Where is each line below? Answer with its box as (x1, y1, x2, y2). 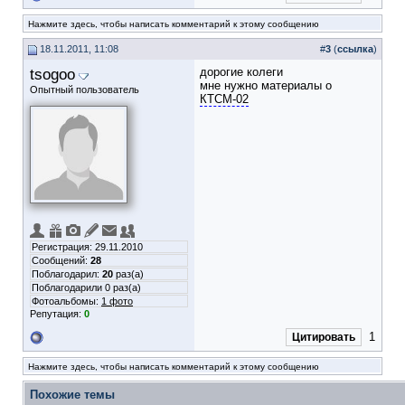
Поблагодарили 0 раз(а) (32, 282, 141, 293)
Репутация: (30, 308, 84, 319)
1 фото (101, 296, 133, 306)
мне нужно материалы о (200, 79, 332, 92)
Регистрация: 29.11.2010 (32, 241, 143, 252)
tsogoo (30, 65, 75, 83)
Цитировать (292, 331, 355, 344)
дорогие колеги (200, 65, 283, 79)
